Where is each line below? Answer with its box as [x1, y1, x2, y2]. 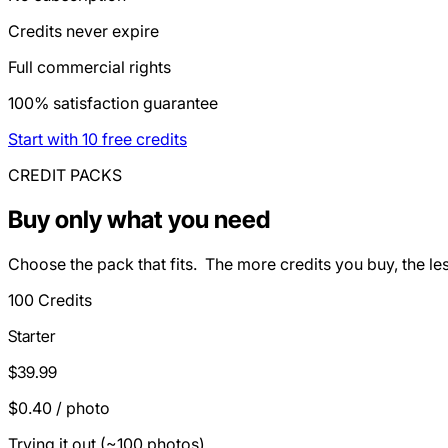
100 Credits [8, 289, 92, 310]
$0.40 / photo [8, 397, 110, 418]
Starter [8, 325, 55, 346]
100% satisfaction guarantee [8, 92, 218, 113]
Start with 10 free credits [8, 128, 187, 149]
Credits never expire [8, 20, 159, 41]
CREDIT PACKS [8, 164, 122, 185]
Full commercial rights [8, 56, 171, 77]
